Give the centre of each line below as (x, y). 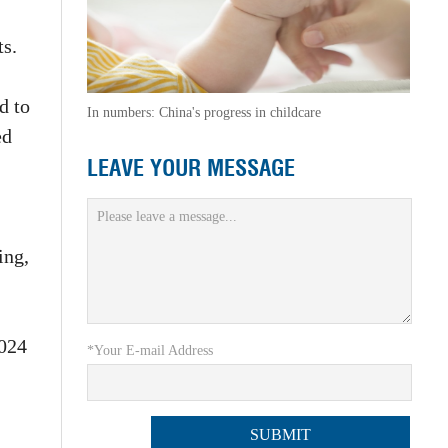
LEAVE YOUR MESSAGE (190, 168)
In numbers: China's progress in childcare (203, 112)
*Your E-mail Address (149, 351)
